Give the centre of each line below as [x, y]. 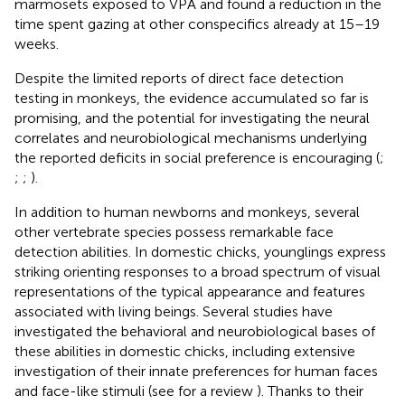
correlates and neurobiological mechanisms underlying [191, 137]
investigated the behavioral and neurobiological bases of [195, 331]
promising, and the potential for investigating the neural [192, 118]
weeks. [37, 43]
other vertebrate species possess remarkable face [174, 231]
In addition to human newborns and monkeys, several [187, 212]
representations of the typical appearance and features [190, 291]
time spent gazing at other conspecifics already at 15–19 [197, 24]
